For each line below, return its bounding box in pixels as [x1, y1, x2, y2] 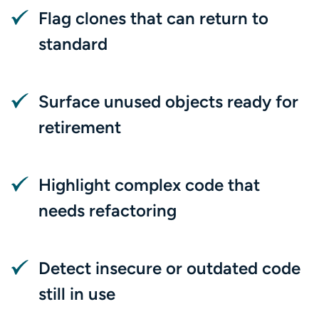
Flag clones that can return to [38, 8, 268, 28]
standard [38, 33, 108, 54]
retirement [38, 117, 121, 137]
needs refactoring [38, 200, 177, 221]
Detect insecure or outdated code [38, 258, 300, 278]
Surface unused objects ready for [38, 91, 298, 112]
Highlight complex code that [38, 174, 260, 195]
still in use [38, 283, 115, 304]
